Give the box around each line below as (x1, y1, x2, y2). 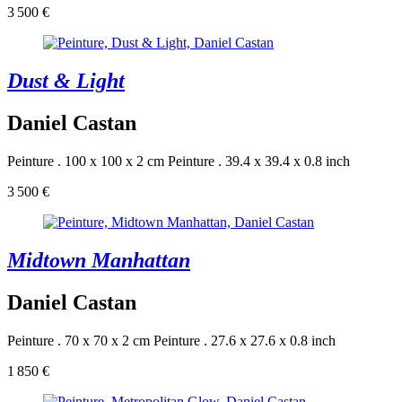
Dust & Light (7, 68, 125, 92)
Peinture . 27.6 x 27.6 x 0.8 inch (153, 332, 336, 348)
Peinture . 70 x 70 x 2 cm (7, 332, 150, 348)
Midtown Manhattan (7, 248, 190, 272)
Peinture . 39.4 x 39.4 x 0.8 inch (168, 153, 350, 169)
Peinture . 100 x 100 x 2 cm (7, 153, 164, 169)
